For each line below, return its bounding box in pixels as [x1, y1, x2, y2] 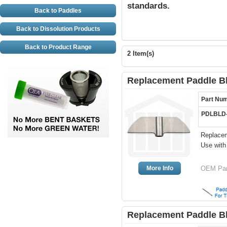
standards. [127, 1, 170, 11]
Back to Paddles [34, 7, 82, 14]
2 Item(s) [127, 50, 154, 57]
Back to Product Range [24, 44, 92, 51]
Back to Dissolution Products [16, 25, 100, 32]
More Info [146, 165, 173, 172]
